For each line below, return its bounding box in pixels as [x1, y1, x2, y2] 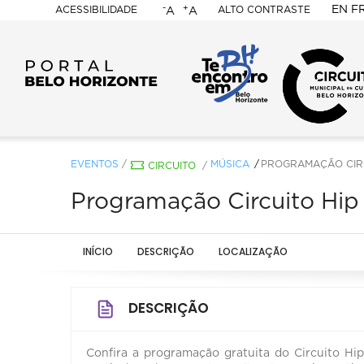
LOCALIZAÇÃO [219, 244, 288, 258]
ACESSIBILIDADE [54, 5, 137, 15]
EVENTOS [71, 158, 119, 169]
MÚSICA [210, 158, 249, 169]
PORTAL [75, 37, 195, 66]
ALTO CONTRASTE [217, 5, 310, 15]
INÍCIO [83, 244, 113, 258]
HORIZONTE [75, 110, 253, 139]
